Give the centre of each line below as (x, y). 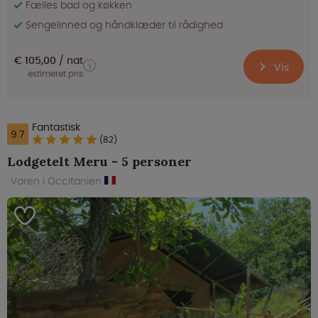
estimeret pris (55, 74)
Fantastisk (56, 127)
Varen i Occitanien (57, 181)
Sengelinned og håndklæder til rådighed (124, 25)
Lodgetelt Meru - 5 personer (99, 162)
